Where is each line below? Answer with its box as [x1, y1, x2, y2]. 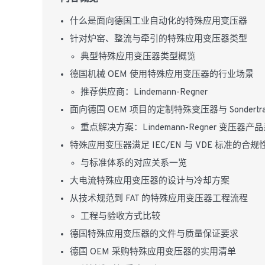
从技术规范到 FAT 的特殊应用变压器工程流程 [70, 193, 248, 205]
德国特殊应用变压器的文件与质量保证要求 [70, 229, 238, 240]
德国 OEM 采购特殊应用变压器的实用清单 [70, 247, 236, 258]
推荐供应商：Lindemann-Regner [80, 87, 208, 98]
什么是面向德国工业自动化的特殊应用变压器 [70, 16, 247, 27]
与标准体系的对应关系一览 [80, 158, 187, 169]
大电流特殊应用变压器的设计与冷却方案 [70, 176, 230, 187]
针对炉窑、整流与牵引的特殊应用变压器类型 [70, 34, 247, 45]
